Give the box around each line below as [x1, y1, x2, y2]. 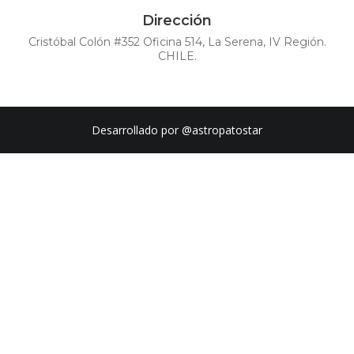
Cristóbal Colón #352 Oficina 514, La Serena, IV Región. [28, 34, 326, 49]
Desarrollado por [92, 122, 182, 137]
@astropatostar [182, 122, 262, 137]
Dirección [142, 11, 212, 29]
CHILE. [157, 48, 197, 63]
